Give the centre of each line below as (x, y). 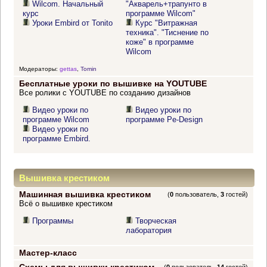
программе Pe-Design (164, 120)
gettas (68, 69)
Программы (53, 221)
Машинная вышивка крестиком (85, 195)
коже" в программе (160, 42)
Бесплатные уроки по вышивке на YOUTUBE (113, 84)
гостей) (236, 195)
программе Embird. (57, 139)
